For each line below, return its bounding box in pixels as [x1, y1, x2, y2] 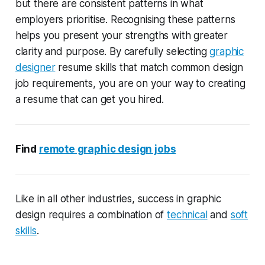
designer [15, 61, 56, 73]
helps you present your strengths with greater [15, 29, 228, 41]
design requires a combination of [15, 208, 167, 221]
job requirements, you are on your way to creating [15, 77, 245, 89]
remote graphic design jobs [38, 143, 176, 155]
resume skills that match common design [55, 61, 243, 73]
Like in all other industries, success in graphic [15, 192, 221, 205]
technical [167, 208, 208, 221]
